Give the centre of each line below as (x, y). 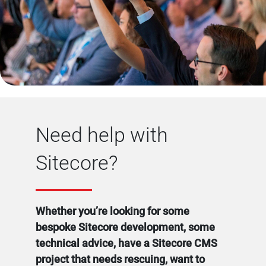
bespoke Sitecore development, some (125, 227)
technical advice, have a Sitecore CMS (126, 243)
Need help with (102, 135)
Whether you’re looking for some (113, 211)
